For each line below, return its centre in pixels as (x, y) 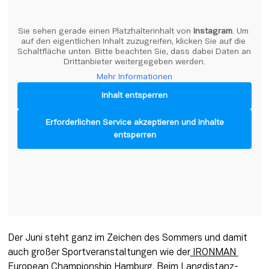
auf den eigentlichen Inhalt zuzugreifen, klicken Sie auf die (133, 41)
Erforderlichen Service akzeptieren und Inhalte (134, 122)
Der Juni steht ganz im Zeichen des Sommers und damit (127, 239)
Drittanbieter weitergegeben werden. (134, 62)
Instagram (213, 31)
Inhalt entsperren (134, 95)
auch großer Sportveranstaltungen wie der (99, 253)
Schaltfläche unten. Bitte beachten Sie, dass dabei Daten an (134, 52)
